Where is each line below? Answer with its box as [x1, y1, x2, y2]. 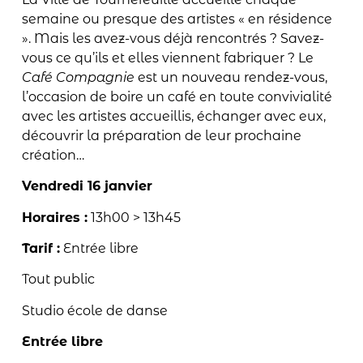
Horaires [21, 209, 84, 225]
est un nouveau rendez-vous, [134, 69, 327, 85]
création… [21, 147, 84, 163]
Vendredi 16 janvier [21, 178, 152, 194]
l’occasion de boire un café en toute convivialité [21, 88, 332, 105]
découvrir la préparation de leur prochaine [21, 127, 301, 143]
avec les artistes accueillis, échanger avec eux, [21, 108, 326, 124]
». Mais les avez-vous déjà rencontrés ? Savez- [21, 30, 324, 46]
